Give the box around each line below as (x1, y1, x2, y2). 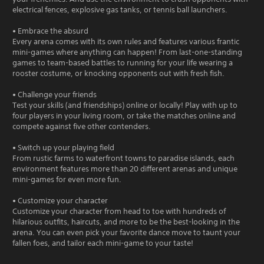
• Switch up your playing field (12, 143, 114, 153)
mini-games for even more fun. (12, 174, 121, 184)
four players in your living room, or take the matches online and (12, 111, 236, 121)
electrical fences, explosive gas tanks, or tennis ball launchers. (12, 5, 227, 15)
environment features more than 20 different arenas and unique (12, 164, 237, 174)
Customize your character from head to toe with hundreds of (12, 206, 226, 216)
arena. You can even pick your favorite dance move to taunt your (12, 227, 240, 237)
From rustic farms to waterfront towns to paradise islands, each (12, 153, 235, 163)
